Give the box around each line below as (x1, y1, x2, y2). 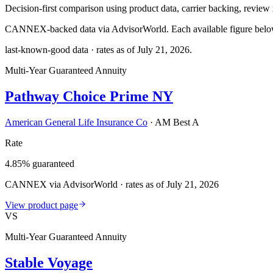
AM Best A (155, 116, 199, 127)
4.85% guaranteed (5, 158, 74, 169)
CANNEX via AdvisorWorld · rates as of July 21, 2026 (5, 179, 219, 190)
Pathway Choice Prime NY (5, 88, 173, 104)
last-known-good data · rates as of (5, 44, 137, 55)
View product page (5, 199, 78, 210)
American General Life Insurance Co (5, 116, 147, 127)
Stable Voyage (5, 254, 93, 271)
